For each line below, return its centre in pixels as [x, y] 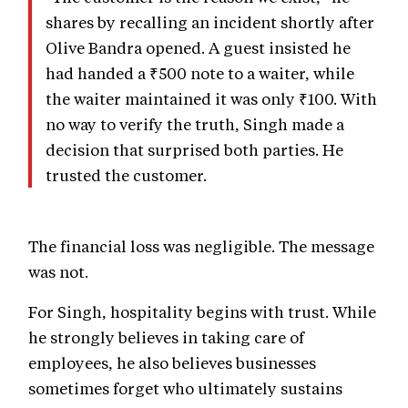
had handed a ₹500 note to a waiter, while [200, 73]
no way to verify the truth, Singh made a [195, 124]
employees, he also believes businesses [172, 363]
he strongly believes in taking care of [166, 337]
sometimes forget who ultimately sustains [185, 388]
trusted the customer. [126, 175]
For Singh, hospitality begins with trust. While [202, 312]
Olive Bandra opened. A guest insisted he [198, 48]
